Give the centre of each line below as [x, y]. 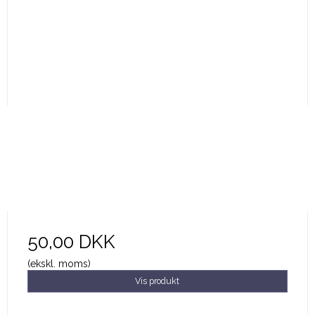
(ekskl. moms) [59, 263]
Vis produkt [157, 281]
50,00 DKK [71, 241]
